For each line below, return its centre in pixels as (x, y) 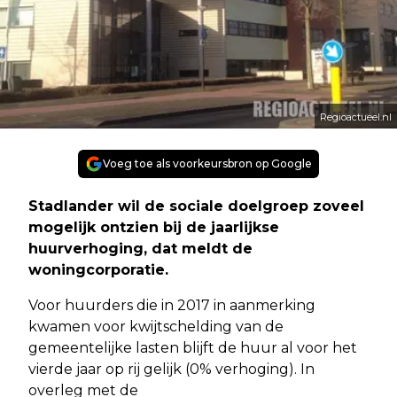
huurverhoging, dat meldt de (140, 248)
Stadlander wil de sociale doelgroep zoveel (196, 206)
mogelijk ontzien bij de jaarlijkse (154, 227)
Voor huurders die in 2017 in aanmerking (172, 305)
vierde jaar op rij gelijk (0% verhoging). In (171, 369)
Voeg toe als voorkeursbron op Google (207, 163)
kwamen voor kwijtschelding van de (156, 326)
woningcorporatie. (98, 269)
